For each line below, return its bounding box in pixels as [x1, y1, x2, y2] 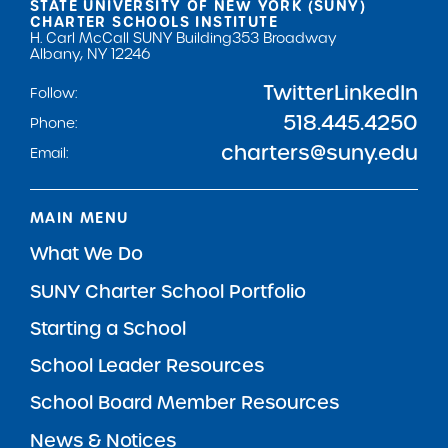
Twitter [263, 79, 334, 108]
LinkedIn [334, 79, 418, 108]
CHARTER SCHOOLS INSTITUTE [30, 11, 278, 32]
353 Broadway [232, 27, 337, 48]
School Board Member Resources [30, 390, 339, 416]
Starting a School [30, 315, 186, 341]
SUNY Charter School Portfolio [30, 278, 306, 304]
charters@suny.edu [221, 139, 418, 168]
